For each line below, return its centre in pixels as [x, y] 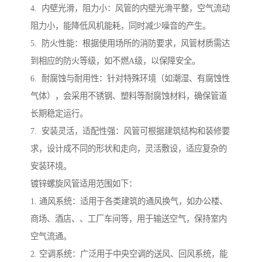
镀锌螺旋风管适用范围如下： [84, 184]
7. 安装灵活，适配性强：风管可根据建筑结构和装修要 [130, 131]
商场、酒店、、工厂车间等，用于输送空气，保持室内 [129, 219]
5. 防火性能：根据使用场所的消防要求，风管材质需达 [130, 44]
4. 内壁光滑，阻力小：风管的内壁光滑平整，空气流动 [130, 8]
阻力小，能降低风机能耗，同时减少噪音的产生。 [120, 26]
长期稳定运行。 [59, 114]
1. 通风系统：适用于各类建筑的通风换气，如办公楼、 [129, 201]
